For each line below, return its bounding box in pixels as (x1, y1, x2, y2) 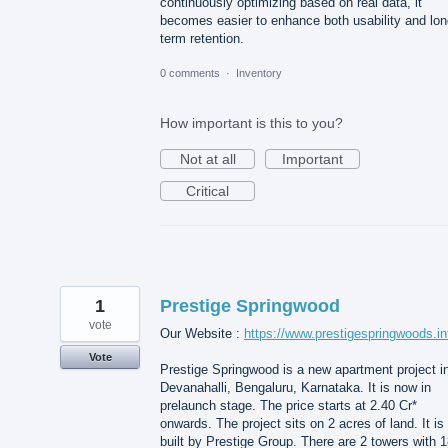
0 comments (160, 66, 220, 79)
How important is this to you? (160, 114, 343, 131)
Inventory (236, 66, 282, 79)
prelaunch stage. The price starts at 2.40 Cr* (160, 398, 417, 414)
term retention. (160, 30, 244, 46)
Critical (186, 182, 229, 199)
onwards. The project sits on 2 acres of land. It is (160, 416, 444, 432)
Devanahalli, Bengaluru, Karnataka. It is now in (160, 380, 431, 396)
